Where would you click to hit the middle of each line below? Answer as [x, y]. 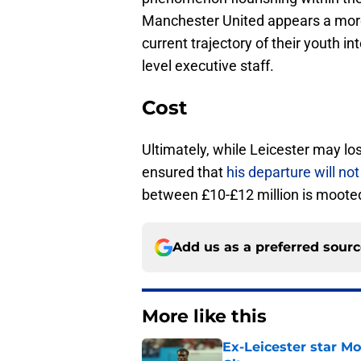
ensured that [184, 172]
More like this [204, 317]
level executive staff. [208, 66]
